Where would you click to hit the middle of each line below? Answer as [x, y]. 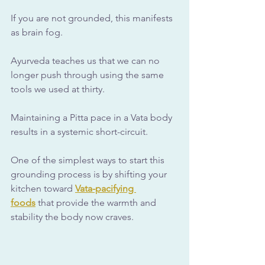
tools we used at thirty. [59, 89]
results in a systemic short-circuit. [79, 132]
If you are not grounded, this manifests [93, 18]
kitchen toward [43, 189]
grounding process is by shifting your [90, 174]
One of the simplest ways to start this [89, 160]
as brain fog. [38, 33]
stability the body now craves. [72, 217]
